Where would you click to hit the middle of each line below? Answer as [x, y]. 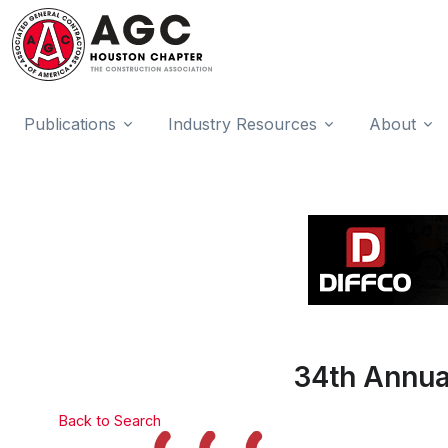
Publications [70, 123]
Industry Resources [242, 123]
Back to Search [110, 420]
